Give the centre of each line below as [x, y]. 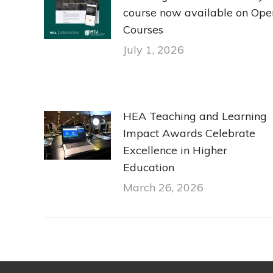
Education [149, 167]
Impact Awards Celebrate [189, 133]
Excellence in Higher [175, 150]
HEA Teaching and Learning [195, 116]
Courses [143, 29]
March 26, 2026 [163, 187]
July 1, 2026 [154, 49]
